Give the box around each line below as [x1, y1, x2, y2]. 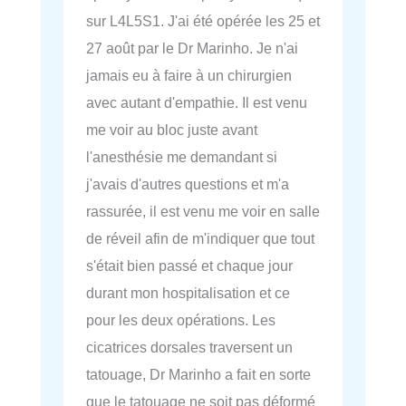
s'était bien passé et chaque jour [86, 256, 293, 274]
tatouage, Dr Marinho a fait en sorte [86, 365, 311, 382]
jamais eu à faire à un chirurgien [86, 66, 292, 83]
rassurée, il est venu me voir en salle [86, 202, 320, 219]
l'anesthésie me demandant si [86, 148, 277, 165]
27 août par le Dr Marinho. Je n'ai [86, 39, 298, 56]
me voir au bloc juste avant [86, 121, 257, 138]
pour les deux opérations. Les [86, 311, 275, 328]
